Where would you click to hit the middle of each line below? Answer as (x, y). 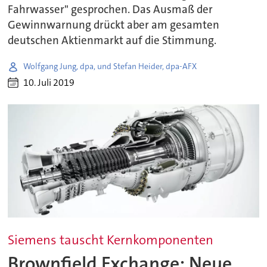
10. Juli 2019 (49, 83)
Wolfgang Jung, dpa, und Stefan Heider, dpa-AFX (110, 66)
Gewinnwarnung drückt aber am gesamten (114, 25)
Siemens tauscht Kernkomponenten (111, 240)
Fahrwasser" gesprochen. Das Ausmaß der (111, 9)
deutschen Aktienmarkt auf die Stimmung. (112, 40)
